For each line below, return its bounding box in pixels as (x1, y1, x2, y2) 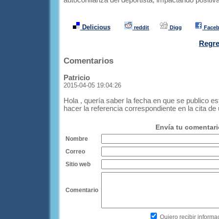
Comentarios (64, 56, 113, 66)
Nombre (66, 135, 88, 142)
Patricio (64, 74, 90, 82)
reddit (132, 24, 149, 30)
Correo (66, 148, 85, 155)
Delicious (80, 23, 110, 31)
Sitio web (66, 161, 90, 168)
